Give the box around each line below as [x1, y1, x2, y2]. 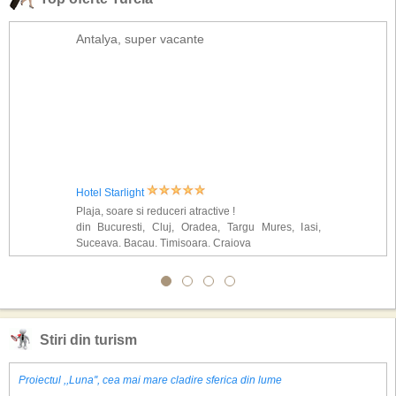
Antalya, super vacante [75, 32, 204, 46]
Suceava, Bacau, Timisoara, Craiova [75, 237, 251, 249]
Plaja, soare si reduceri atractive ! [75, 205, 235, 217]
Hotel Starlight [75, 187, 147, 199]
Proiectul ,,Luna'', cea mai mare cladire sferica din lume [19, 374, 282, 386]
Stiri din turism [40, 332, 137, 347]
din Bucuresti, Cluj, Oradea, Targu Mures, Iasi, [75, 221, 321, 233]
